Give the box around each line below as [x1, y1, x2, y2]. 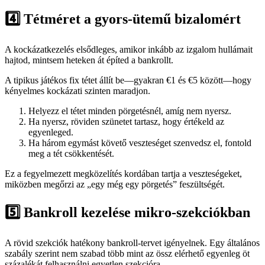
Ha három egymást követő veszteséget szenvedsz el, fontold [28, 137, 251, 148]
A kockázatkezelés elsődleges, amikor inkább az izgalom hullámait [5, 44, 253, 54]
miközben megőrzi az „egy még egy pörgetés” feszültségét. [5, 179, 225, 189]
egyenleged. [28, 127, 73, 137]
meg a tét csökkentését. [28, 148, 114, 159]
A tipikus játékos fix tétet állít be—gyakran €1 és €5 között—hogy [5, 75, 251, 85]
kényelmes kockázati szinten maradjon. [5, 85, 150, 96]
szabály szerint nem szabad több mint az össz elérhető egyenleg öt [5, 248, 250, 258]
